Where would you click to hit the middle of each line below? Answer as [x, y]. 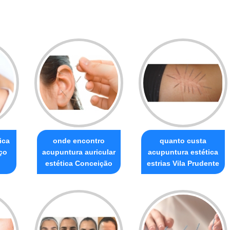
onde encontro [79, 140]
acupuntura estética [183, 152]
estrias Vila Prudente [183, 163]
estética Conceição [79, 163]
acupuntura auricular [79, 152]
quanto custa [183, 140]
